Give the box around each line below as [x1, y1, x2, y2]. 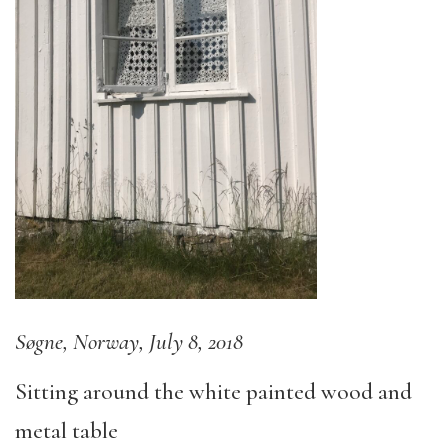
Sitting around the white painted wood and [15, 378, 412, 407]
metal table [15, 417, 118, 446]
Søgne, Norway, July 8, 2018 [15, 327, 243, 356]
